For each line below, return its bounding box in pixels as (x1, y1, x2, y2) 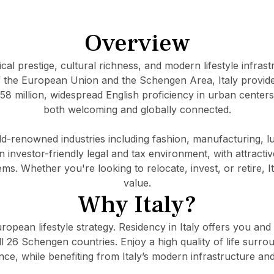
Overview (84, 28, 190, 59)
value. (123, 177, 151, 190)
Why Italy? (77, 189, 197, 221)
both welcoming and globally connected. (43, 103, 231, 116)
